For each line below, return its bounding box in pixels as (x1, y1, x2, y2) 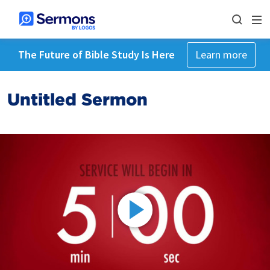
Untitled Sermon (7, 89, 148, 110)
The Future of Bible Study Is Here (17, 48, 175, 61)
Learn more (195, 48, 247, 61)
